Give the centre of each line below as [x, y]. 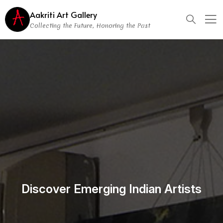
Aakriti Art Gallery [63, 14]
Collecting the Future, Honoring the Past [90, 26]
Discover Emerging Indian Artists [111, 189]
